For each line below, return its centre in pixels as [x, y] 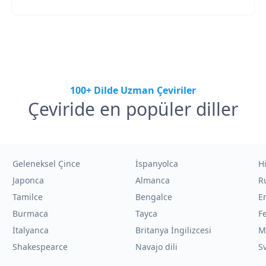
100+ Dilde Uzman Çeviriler [133, 90]
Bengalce [153, 197]
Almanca [152, 180]
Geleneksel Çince [47, 164]
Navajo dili [156, 247]
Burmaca [31, 213]
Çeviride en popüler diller [133, 109]
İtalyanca [31, 230]
